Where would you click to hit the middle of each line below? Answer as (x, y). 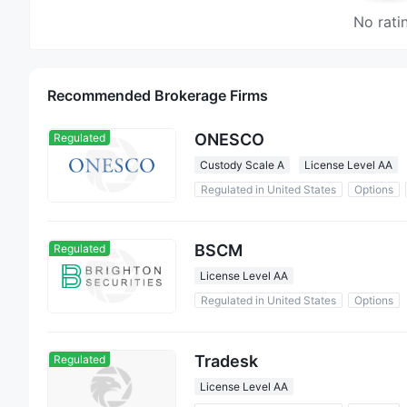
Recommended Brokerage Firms (158, 95)
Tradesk (226, 362)
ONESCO (229, 140)
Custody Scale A (242, 165)
